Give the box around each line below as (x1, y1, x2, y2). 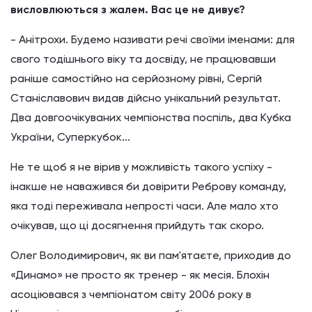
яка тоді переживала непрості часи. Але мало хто (10, 199, 279, 212)
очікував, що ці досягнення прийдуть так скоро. (10, 219, 264, 232)
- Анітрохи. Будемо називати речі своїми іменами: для (10, 33, 295, 46)
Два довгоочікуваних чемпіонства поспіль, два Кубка (10, 111, 291, 124)
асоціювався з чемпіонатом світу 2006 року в (10, 288, 251, 301)
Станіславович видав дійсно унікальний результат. (10, 91, 281, 104)
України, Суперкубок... (10, 130, 130, 143)
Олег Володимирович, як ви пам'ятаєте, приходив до (10, 249, 291, 262)
